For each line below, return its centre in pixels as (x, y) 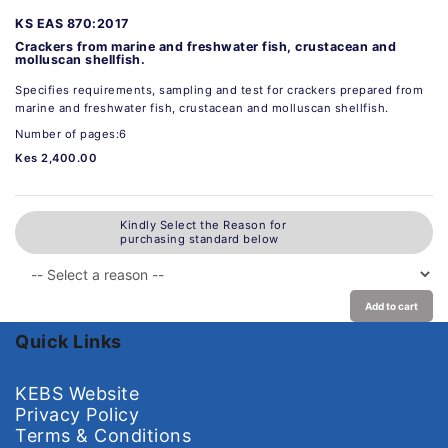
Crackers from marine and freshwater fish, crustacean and (205, 46)
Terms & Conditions (103, 435)
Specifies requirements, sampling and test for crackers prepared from (219, 89)
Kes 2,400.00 (56, 157)
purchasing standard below (199, 239)
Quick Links (68, 341)
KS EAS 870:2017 (72, 23)
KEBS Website (77, 393)
